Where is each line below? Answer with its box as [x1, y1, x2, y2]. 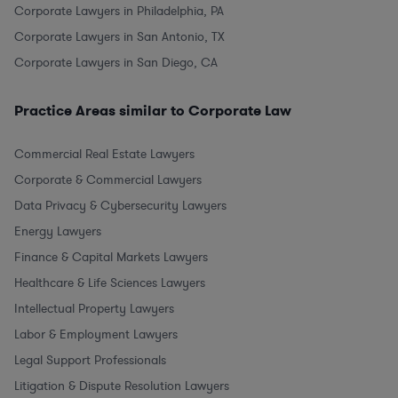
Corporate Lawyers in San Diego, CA [14, 54, 218, 72]
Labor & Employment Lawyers [14, 326, 178, 344]
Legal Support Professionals [14, 352, 166, 370]
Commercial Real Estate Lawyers [14, 146, 195, 163]
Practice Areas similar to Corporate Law [14, 101, 291, 121]
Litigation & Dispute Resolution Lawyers [14, 378, 229, 395]
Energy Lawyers [14, 223, 101, 241]
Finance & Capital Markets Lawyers [14, 249, 208, 267]
